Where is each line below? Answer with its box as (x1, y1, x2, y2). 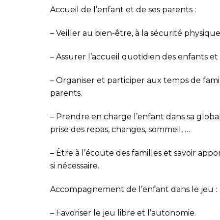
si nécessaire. (50, 161, 99, 170)
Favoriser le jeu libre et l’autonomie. (56, 208, 196, 218)
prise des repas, (50, 124, 111, 134)
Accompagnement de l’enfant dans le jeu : (50, 184, 217, 194)
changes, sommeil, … (111, 124, 190, 134)
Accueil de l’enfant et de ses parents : (50, 4, 196, 14)
